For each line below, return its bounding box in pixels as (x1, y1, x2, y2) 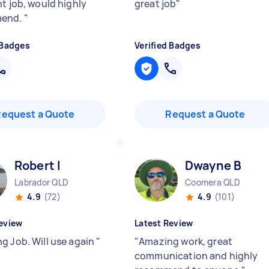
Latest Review (134, 217, 193, 229)
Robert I (14, 157, 61, 174)
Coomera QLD (185, 177, 240, 188)
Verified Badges (134, 40, 201, 51)
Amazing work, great (139, 235, 233, 248)
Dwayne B (185, 157, 242, 174)
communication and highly (134, 249, 258, 262)
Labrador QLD (14, 177, 68, 188)
